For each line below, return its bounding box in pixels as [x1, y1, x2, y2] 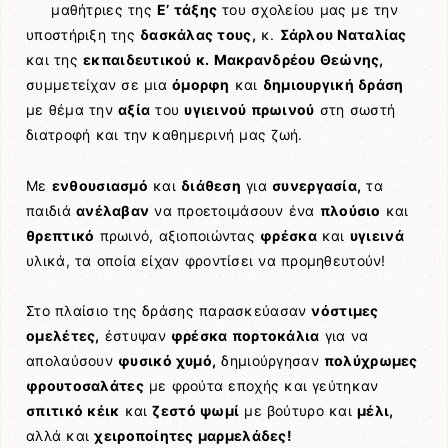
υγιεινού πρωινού [184, 101, 315, 119]
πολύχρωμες [323, 351, 418, 369]
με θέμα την [26, 101, 119, 119]
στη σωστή [314, 101, 396, 119]
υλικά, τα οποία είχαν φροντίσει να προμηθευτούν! [26, 251, 386, 269]
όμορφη [172, 76, 230, 94]
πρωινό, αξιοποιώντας [94, 226, 261, 244]
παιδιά [26, 201, 76, 219]
